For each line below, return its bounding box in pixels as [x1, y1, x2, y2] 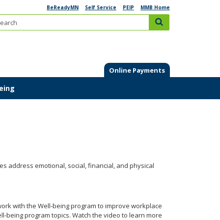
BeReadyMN [46, 4, 79, 11]
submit [163, 17, 183, 26]
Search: [169, 14, 194, 23]
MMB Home [140, 4, 170, 11]
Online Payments [109, 65, 165, 75]
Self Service [84, 4, 116, 11]
